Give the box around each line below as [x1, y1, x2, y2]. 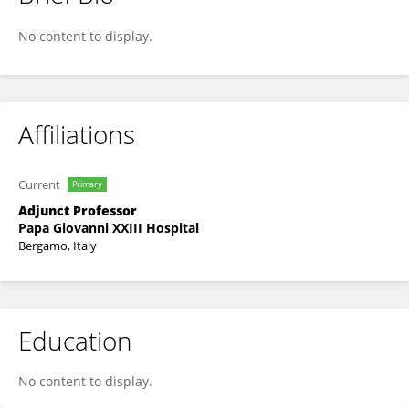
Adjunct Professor [18, 202, 137, 219]
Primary [72, 178, 102, 190]
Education [18, 323, 132, 358]
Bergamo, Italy [18, 237, 97, 254]
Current [18, 176, 60, 193]
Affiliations [18, 117, 135, 152]
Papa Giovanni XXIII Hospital [18, 219, 199, 236]
